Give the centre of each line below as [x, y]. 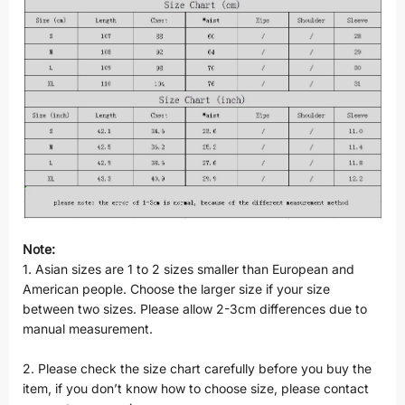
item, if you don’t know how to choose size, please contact [196, 389]
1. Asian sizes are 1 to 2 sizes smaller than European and [188, 269]
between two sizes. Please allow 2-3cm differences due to [195, 309]
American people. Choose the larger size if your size [176, 289]
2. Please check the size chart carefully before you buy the [197, 369]
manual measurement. [89, 329]
